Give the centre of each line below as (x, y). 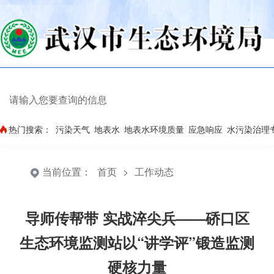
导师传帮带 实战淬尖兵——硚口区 (137, 218)
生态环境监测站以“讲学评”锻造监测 (137, 242)
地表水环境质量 (154, 129)
